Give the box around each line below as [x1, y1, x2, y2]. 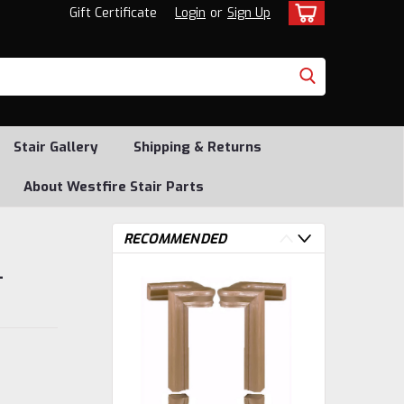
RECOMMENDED [123, 230, 227, 248]
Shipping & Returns [133, 138, 262, 156]
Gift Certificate [69, 5, 157, 22]
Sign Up [227, 5, 271, 22]
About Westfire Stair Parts [23, 178, 204, 196]
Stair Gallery [13, 138, 98, 156]
